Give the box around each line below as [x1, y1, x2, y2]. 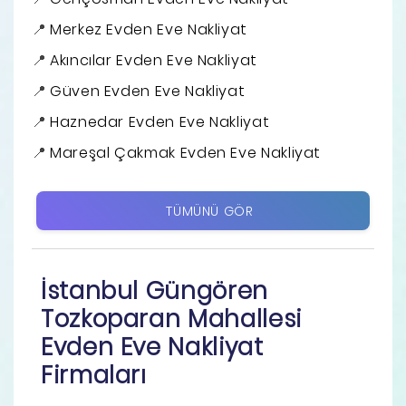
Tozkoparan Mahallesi [41, 302, 302, 335]
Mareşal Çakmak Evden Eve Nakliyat [50, 141, 322, 163]
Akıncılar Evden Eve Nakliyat [50, 49, 257, 71]
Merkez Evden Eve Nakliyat [50, 18, 247, 40]
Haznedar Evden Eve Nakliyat [50, 111, 270, 132]
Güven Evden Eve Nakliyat [50, 80, 246, 101]
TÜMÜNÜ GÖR [166, 201, 254, 220]
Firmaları [41, 358, 147, 391]
